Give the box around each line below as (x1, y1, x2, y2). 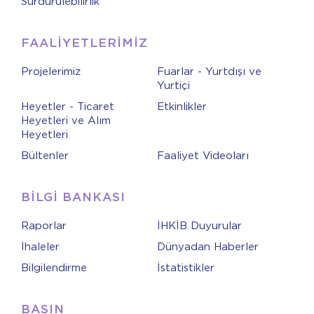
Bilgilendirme (21, 261, 87, 274)
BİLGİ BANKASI (21, 190, 125, 204)
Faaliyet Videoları (157, 149, 249, 162)
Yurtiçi (157, 79, 190, 92)
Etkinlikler (157, 100, 207, 113)
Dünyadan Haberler (157, 240, 259, 253)
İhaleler (21, 240, 60, 253)
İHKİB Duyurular (157, 219, 242, 232)
